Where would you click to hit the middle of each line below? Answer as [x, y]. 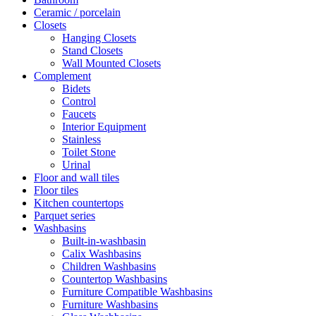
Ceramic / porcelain [77, 12]
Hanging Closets [99, 37]
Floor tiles [56, 190]
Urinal [76, 164]
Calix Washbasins [102, 253]
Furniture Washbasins [110, 304]
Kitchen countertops [79, 202]
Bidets [76, 88]
